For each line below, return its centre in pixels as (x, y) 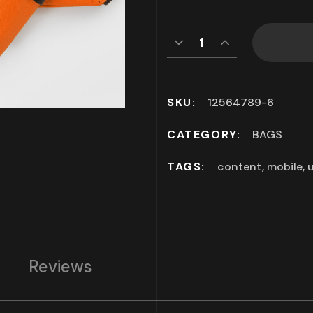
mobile (285, 167)
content (240, 167)
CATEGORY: (204, 135)
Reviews (61, 267)
